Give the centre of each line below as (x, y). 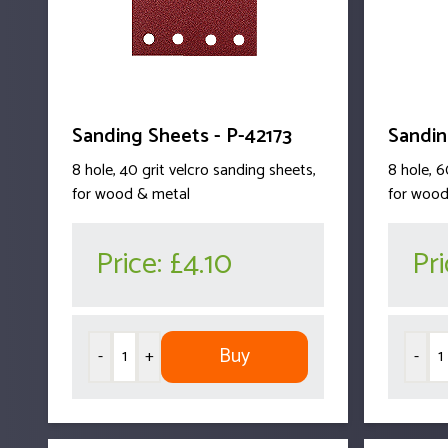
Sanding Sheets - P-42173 (182, 136)
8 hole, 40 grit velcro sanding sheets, (194, 170)
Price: (132, 264)
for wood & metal (131, 194)
